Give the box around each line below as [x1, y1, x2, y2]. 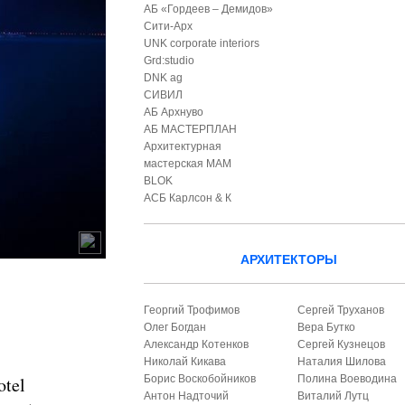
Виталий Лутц [297, 390, 370, 402]
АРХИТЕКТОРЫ [240, 252, 337, 267]
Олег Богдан [144, 321, 207, 334]
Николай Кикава [144, 355, 227, 368]
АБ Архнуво [144, 106, 204, 118]
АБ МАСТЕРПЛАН [144, 123, 238, 136]
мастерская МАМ [144, 157, 232, 170]
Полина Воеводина [297, 372, 398, 385]
